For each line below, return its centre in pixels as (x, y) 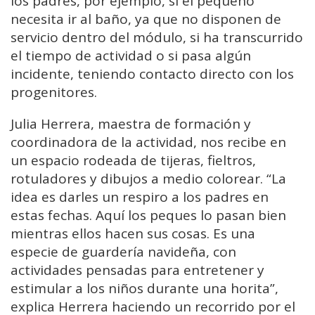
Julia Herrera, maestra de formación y (131, 123)
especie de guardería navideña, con (123, 251)
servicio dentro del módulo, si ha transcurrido (157, 37)
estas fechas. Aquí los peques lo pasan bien (148, 215)
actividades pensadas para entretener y (137, 270)
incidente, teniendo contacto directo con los (152, 73)
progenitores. (54, 92)
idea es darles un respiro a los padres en (140, 197)
